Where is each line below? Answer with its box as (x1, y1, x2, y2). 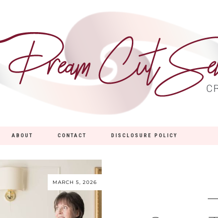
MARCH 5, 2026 (53, 179, 97, 186)
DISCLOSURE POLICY (110, 132, 178, 139)
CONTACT (57, 132, 87, 139)
